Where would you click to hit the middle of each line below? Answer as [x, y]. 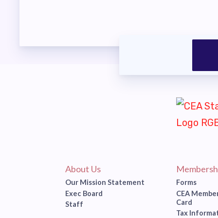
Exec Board [84, 193]
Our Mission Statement [105, 182]
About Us [83, 169]
